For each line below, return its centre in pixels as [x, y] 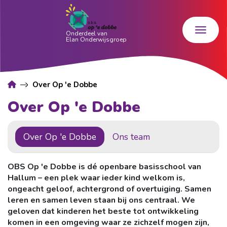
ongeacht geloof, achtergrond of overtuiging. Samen [109, 189]
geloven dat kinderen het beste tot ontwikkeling [103, 211]
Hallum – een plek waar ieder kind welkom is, [96, 178]
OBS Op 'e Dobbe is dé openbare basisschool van [104, 166]
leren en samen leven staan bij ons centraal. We [101, 200]
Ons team [131, 137]
